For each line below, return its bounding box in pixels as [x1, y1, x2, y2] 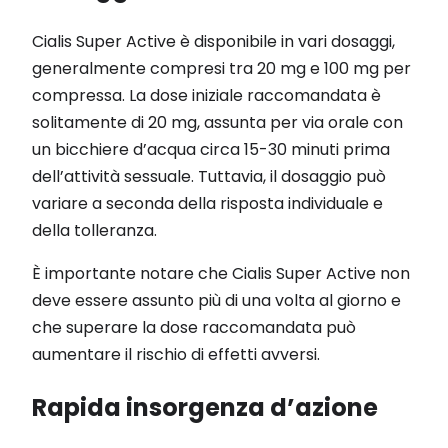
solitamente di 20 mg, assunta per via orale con [32, 110, 403, 134]
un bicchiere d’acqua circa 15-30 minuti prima [32, 137, 390, 161]
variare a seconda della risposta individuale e [32, 191, 383, 215]
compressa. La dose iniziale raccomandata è [32, 83, 381, 107]
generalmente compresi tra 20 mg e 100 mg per [32, 56, 411, 80]
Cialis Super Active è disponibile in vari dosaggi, [32, 29, 395, 53]
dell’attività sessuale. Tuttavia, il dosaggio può [32, 164, 386, 188]
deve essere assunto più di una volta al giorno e [32, 288, 401, 312]
